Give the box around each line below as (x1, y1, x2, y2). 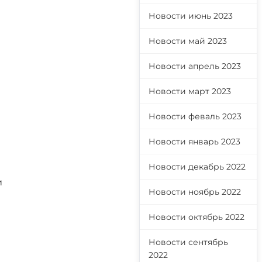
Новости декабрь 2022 (149, 161, 246, 172)
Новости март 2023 (149, 86, 231, 96)
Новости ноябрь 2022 (149, 187, 241, 197)
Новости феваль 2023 (149, 111, 242, 122)
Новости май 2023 (149, 36, 227, 46)
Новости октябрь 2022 (149, 212, 244, 222)
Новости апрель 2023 (149, 61, 241, 71)
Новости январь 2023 (149, 136, 240, 147)
